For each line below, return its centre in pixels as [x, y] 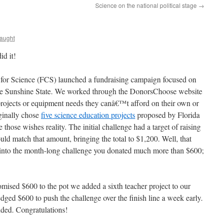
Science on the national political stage [147, 5]
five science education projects [88, 115]
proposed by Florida [167, 115]
